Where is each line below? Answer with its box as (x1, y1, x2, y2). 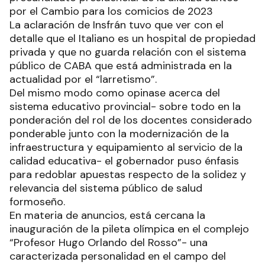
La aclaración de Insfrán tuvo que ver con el (9, 17, 224, 32)
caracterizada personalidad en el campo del (9, 248, 226, 263)
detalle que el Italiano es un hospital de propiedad (9, 31, 256, 46)
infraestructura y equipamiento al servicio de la (9, 140, 243, 154)
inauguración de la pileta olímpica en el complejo (9, 221, 249, 236)
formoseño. (9, 194, 65, 209)
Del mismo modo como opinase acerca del (9, 85, 220, 100)
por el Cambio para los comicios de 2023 (9, 4, 213, 18)
